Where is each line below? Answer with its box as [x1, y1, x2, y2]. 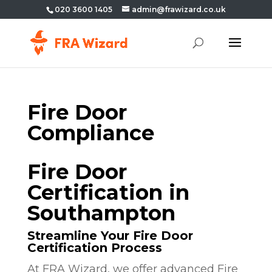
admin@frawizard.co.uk [131, 5, 226, 14]
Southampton [27, 200, 175, 226]
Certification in [27, 180, 189, 205]
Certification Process [27, 240, 162, 255]
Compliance [27, 120, 154, 146]
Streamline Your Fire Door [27, 228, 193, 243]
